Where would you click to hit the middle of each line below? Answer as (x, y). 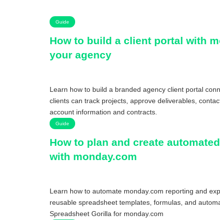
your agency (80, 55)
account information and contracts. (103, 112)
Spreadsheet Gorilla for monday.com (106, 213)
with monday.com (93, 156)
